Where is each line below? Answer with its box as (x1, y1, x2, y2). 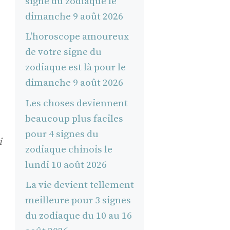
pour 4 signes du (25, 128, 99, 140)
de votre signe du (25, 46, 102, 59)
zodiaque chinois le (25, 143, 112, 156)
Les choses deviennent (25, 97, 128, 109)
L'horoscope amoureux (25, 31, 129, 43)
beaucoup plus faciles (25, 112, 123, 125)
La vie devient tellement (25, 179, 134, 191)
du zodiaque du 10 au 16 (25, 210, 132, 222)
